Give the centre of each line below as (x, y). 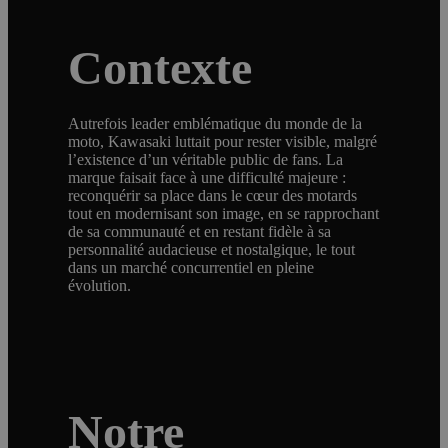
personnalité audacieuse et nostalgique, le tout (212, 249)
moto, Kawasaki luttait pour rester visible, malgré (223, 141)
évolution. (100, 285)
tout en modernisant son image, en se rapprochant (224, 213)
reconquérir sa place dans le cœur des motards (213, 195)
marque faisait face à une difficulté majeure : (207, 177)
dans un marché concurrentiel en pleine (191, 267)
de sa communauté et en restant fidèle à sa (200, 231)
